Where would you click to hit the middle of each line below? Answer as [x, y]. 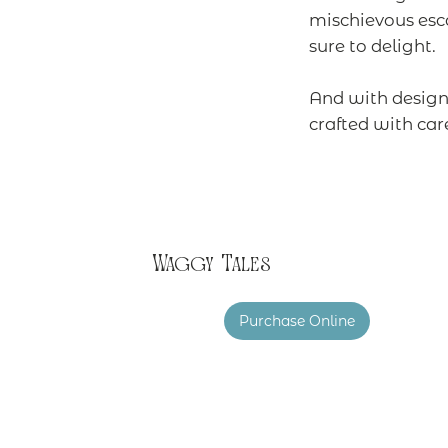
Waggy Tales [211, 264]
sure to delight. [372, 45]
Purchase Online [297, 321]
